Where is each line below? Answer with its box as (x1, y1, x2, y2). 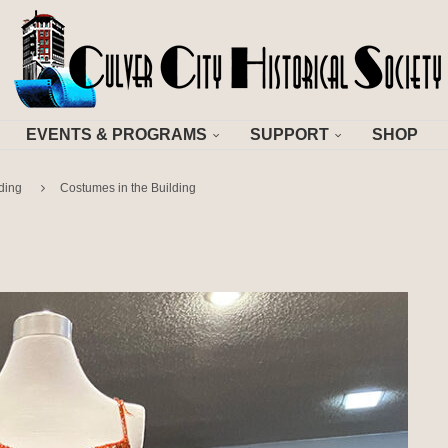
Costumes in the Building (60, 181, 196, 195)
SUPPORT (249, 126, 329, 143)
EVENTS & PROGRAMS (25, 126, 207, 143)
